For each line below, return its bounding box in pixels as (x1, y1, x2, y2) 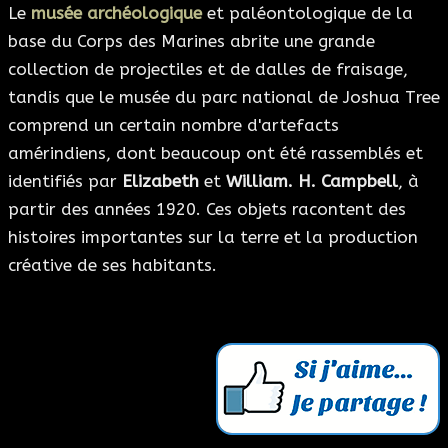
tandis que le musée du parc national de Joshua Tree (8, 87, 440, 108)
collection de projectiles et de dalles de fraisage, (8, 59, 408, 80)
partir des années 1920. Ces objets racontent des (8, 199, 406, 220)
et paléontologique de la (202, 3, 413, 24)
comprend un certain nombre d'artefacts (8, 115, 339, 136)
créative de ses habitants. (8, 255, 217, 276)
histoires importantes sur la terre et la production (8, 227, 418, 248)
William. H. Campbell (226, 171, 398, 192)
